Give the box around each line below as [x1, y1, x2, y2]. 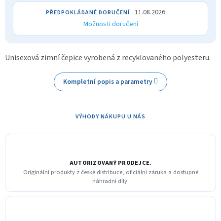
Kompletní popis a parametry [63, 76, 152, 86]
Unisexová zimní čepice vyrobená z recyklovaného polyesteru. [5, 52, 211, 63]
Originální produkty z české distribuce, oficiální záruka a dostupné [23, 167, 198, 177]
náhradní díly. [92, 176, 129, 185]
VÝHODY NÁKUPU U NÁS [75, 112, 146, 121]
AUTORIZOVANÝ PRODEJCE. [69, 158, 152, 167]
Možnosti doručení [83, 19, 138, 29]
